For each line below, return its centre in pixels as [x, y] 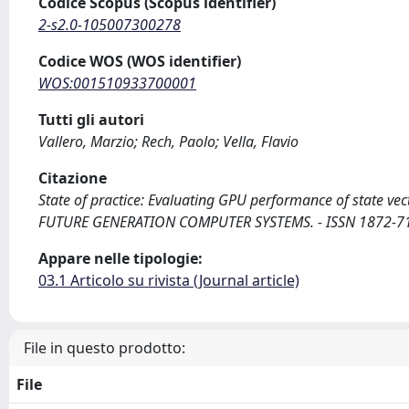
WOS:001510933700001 [117, 83]
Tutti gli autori [91, 120]
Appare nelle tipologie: [121, 258]
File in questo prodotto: [105, 348]
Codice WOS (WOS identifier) [140, 61]
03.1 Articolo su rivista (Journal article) [169, 280]
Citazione [73, 178]
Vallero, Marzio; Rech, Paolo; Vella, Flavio [168, 142]
